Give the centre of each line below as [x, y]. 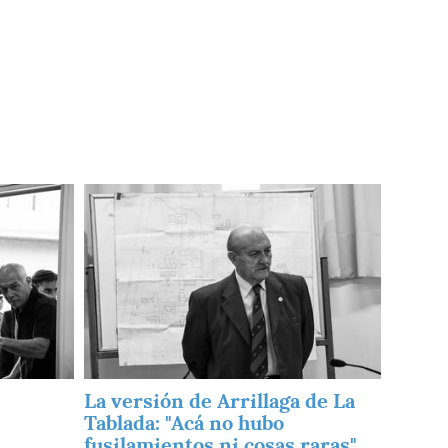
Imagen [110, 193]
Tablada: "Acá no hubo [183, 423]
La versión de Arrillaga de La [219, 401]
